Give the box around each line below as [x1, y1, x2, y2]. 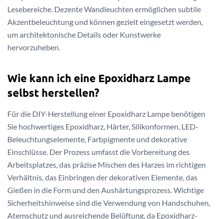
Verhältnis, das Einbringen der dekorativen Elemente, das [7, 173, 197, 182]
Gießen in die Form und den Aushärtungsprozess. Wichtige [7, 185, 204, 195]
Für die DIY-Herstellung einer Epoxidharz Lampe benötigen [7, 109, 205, 119]
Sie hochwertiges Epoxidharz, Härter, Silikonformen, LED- [7, 122, 198, 131]
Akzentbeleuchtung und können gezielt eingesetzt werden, [7, 17, 203, 27]
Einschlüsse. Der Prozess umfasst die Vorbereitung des [7, 147, 190, 157]
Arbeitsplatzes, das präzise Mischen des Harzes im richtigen [7, 160, 206, 170]
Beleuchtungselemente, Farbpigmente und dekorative [7, 134, 187, 144]
